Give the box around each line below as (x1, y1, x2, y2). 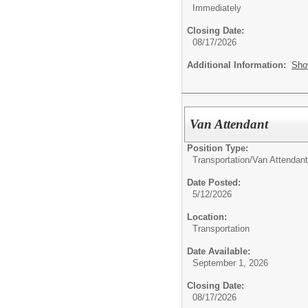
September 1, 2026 (192, 258, 268, 269)
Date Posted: (187, 177, 241, 188)
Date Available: (187, 246, 250, 257)
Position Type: (187, 143, 248, 154)
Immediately (192, 2, 241, 13)
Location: (187, 212, 227, 223)
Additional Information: (187, 59, 291, 70)
